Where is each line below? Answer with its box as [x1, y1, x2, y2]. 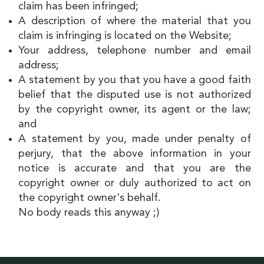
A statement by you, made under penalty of [18, 133, 251, 144]
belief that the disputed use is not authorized [18, 89, 251, 100]
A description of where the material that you [18, 15, 251, 27]
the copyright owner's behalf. [18, 192, 161, 203]
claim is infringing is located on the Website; [18, 30, 232, 41]
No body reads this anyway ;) [18, 207, 160, 218]
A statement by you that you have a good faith [18, 74, 251, 85]
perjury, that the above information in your [18, 148, 251, 159]
